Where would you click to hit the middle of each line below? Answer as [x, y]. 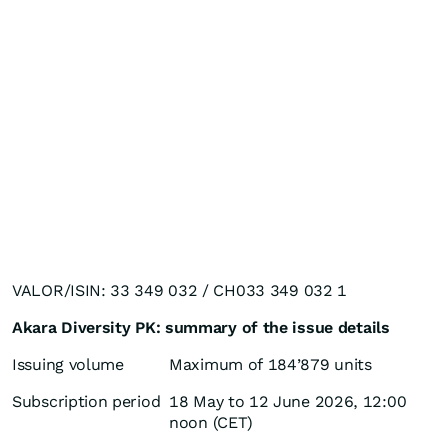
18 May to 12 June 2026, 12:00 [288, 401]
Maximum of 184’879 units [270, 364]
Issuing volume [68, 364]
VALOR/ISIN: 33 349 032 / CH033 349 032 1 [179, 290]
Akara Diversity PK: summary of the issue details [201, 327]
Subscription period [86, 401]
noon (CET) [211, 422]
